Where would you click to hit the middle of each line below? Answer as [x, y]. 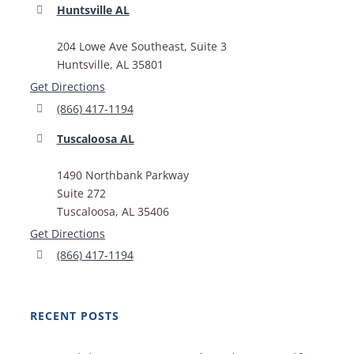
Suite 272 [81, 193]
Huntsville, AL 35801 [110, 64]
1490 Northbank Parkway [122, 175]
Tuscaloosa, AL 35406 [113, 211]
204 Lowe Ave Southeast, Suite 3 [141, 46]
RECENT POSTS [75, 316]
